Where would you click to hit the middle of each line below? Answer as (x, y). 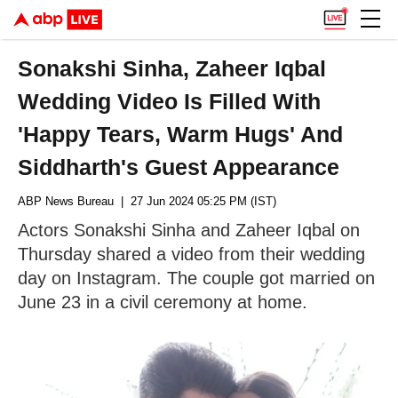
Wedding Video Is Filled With (170, 101)
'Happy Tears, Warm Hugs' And (181, 134)
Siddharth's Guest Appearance (179, 167)
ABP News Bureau (66, 201)
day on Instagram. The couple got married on (196, 278)
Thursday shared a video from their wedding (191, 254)
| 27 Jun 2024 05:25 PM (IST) (195, 201)
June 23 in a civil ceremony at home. (163, 302)
